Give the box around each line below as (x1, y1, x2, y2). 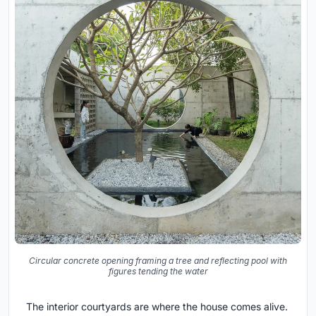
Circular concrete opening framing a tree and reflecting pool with (29, 255, 287, 266)
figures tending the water (108, 265, 208, 276)
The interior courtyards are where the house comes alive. (26, 300, 288, 312)
